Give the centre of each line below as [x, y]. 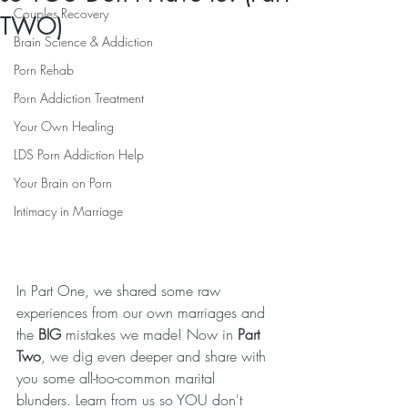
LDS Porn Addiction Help [79, 154]
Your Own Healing [64, 126]
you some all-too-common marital [118, 377]
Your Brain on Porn [63, 183]
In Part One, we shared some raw [121, 290]
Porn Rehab [44, 70]
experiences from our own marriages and [143, 312]
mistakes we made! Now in [149, 334]
